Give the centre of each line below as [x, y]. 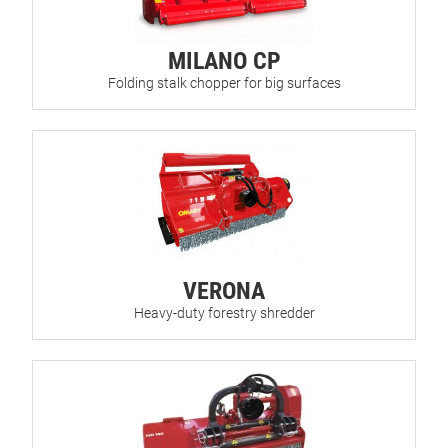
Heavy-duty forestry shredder [224, 313]
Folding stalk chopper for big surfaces [224, 83]
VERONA [224, 291]
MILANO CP [224, 61]
